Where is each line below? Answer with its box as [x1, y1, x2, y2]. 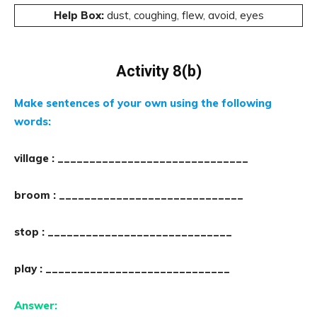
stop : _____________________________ [14, 225, 232, 238]
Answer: [14, 299, 57, 312]
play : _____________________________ [14, 262, 230, 275]
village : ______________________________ [14, 151, 248, 165]
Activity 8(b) [115, 62, 202, 80]
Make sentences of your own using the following [14, 96, 272, 110]
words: [14, 115, 51, 128]
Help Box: [53, 8, 107, 22]
